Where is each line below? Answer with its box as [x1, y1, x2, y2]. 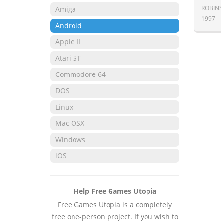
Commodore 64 [55, 70, 106, 79]
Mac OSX [55, 118, 84, 128]
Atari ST [55, 53, 81, 63]
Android [55, 21, 82, 30]
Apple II [55, 37, 80, 46]
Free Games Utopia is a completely [58, 200, 172, 209]
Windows [55, 135, 85, 144]
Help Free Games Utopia [73, 186, 156, 196]
